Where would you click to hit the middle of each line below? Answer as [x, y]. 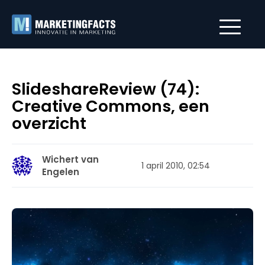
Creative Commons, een [111, 106]
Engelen [61, 172]
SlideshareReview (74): [106, 89]
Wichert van [70, 159]
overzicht [49, 123]
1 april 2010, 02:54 [176, 165]
